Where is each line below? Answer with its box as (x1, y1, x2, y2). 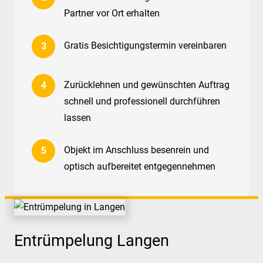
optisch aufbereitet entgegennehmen (64, 161, 215, 172)
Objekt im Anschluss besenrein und (64, 144, 209, 156)
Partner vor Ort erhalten (64, 8, 160, 19)
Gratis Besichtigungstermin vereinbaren (64, 40, 227, 51)
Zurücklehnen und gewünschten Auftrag (64, 79, 230, 90)
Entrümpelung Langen (14, 231, 169, 251)
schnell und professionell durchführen (64, 96, 220, 107)
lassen (64, 112, 91, 123)
